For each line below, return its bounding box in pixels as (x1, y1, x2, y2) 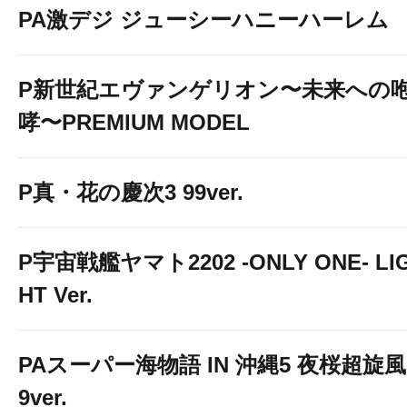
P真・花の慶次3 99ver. (18, 180, 243, 204)
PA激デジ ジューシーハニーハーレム (18, 7, 389, 32)
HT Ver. (18, 283, 93, 307)
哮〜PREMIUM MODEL (18, 110, 250, 134)
